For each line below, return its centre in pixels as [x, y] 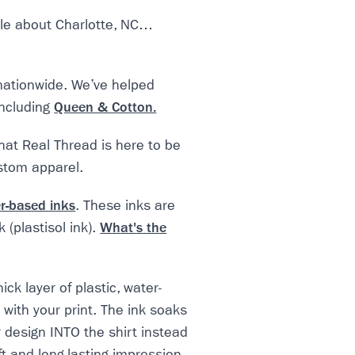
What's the [134, 228]
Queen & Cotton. [105, 107]
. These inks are [126, 206]
